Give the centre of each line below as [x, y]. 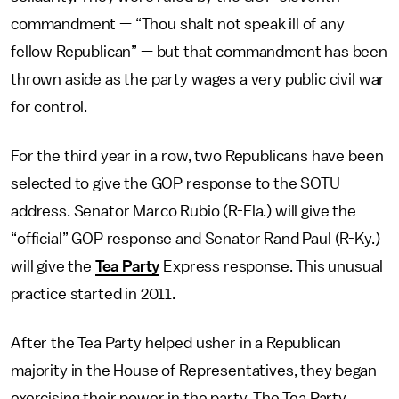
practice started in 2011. [93, 294]
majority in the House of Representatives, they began [194, 370]
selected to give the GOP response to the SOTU [175, 183]
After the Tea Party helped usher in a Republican [176, 343]
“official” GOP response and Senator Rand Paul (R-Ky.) [195, 239]
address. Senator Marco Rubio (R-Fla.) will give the [183, 211]
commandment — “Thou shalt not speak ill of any [178, 24]
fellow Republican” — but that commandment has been [199, 52]
